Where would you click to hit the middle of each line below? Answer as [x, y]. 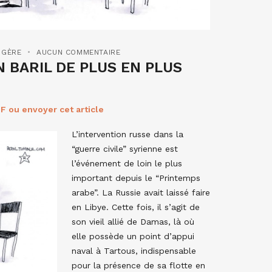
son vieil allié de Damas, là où [133, 221]
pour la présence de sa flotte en [138, 265]
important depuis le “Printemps [136, 178]
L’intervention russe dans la [127, 134]
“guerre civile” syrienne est [125, 148]
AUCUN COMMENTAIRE [79, 52]
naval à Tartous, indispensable [134, 250]
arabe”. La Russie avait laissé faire [141, 192]
